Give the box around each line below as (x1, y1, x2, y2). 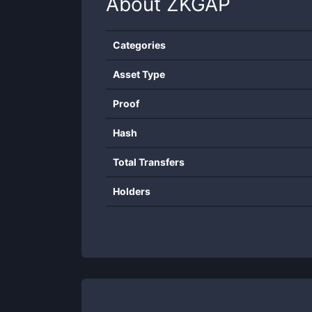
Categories (113, 39, 166, 51)
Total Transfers (113, 156, 185, 168)
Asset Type (113, 68, 165, 80)
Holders (113, 185, 150, 197)
